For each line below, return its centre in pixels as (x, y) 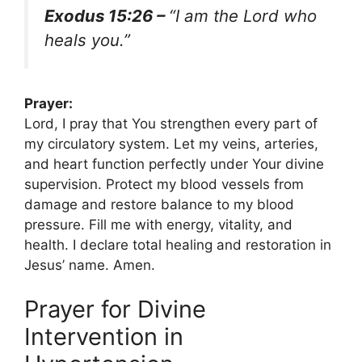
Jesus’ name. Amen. (90, 265)
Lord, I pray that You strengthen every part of (171, 123)
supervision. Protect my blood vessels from (164, 184)
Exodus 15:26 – (107, 15)
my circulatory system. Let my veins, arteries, (171, 143)
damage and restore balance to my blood (159, 204)
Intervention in (104, 337)
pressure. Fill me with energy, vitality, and (158, 224)
